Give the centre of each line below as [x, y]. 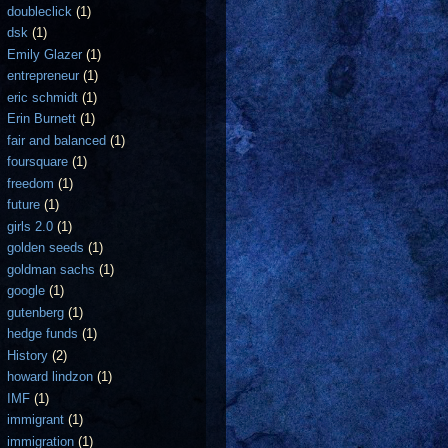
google [26, 290]
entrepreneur [43, 75]
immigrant [36, 419]
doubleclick [40, 11]
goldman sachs [51, 269]
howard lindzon [50, 376]
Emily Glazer [45, 54]
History [28, 355]
